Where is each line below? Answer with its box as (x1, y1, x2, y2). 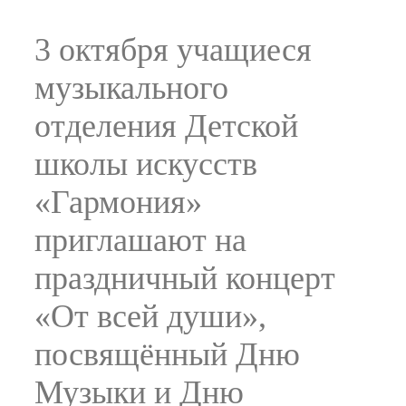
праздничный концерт (34, 260, 335, 296)
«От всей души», (34, 298, 266, 334)
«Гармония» (34, 184, 202, 220)
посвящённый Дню (34, 336, 300, 372)
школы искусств (34, 146, 257, 182)
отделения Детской (34, 108, 298, 144)
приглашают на (34, 222, 246, 258)
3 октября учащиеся (34, 32, 312, 68)
